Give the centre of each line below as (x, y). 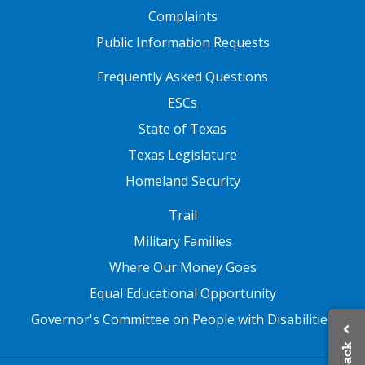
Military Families (182, 241)
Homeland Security (182, 180)
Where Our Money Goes (182, 267)
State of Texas (182, 128)
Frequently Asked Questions (182, 76)
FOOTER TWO (54, 70)
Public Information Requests (182, 42)
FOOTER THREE (61, 209)
